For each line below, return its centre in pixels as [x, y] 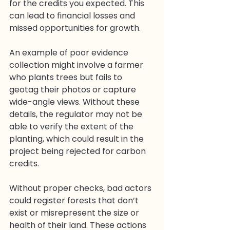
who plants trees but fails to [67, 77]
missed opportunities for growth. [75, 28]
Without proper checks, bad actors [81, 188]
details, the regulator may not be [77, 114]
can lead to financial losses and [73, 15]
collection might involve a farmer [77, 65]
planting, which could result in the [78, 139]
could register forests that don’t [75, 200]
